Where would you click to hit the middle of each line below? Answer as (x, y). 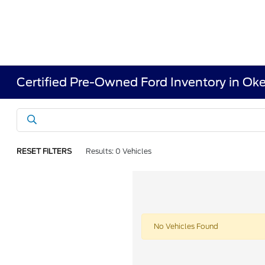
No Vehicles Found (186, 226)
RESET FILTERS (44, 151)
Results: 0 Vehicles (119, 151)
